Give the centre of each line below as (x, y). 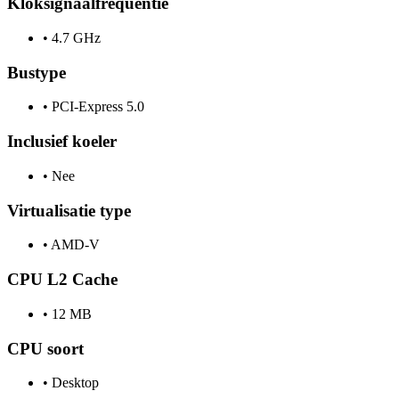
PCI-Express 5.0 (96, 107)
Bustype (37, 72)
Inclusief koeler (62, 142)
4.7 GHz (74, 38)
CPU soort (45, 348)
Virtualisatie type (69, 210)
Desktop (73, 383)
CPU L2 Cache (62, 280)
